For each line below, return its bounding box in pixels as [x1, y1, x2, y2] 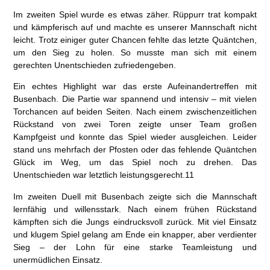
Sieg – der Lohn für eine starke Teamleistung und [13, 242, 257, 252]
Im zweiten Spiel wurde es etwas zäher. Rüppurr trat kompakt [13, 9, 257, 19]
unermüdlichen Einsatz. [13, 254, 103, 265]
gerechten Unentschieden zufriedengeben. [13, 60, 177, 70]
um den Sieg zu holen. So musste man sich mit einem [13, 47, 257, 57]
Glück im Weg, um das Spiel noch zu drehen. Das [13, 157, 257, 168]
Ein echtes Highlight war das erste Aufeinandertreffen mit [13, 81, 257, 92]
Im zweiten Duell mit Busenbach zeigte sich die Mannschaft [13, 191, 257, 201]
